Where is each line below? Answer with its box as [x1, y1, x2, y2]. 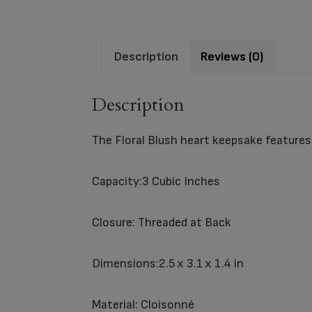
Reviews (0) [201, 49, 263, 64]
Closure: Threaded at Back [92, 215, 231, 231]
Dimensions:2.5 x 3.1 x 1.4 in [92, 256, 244, 272]
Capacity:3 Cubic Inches [92, 174, 220, 189]
